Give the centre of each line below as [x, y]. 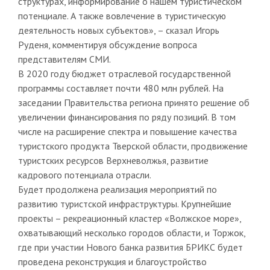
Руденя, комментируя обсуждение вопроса [107, 44]
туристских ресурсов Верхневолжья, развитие [113, 160]
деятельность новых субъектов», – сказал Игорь [118, 30]
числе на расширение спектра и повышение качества [127, 131]
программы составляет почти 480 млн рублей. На [121, 88]
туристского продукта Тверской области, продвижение [133, 146]
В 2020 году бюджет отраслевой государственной [124, 73]
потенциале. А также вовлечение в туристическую [122, 15]
